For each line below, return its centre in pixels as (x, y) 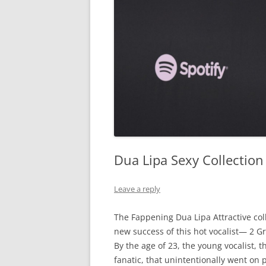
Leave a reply (137, 189)
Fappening (152, 217)
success (148, 232)
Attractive (232, 217)
